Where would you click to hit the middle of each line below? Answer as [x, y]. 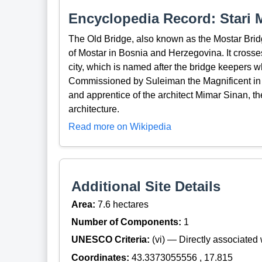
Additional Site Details [146, 187]
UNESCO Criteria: [111, 240]
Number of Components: [127, 222]
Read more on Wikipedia [120, 127]
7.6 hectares [123, 204]
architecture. [94, 109]
